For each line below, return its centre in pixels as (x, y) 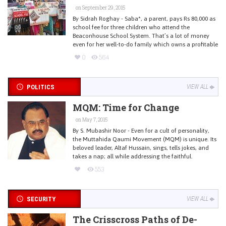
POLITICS (40, 87)
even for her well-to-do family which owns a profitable (145, 44)
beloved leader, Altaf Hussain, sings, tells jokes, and (141, 148)
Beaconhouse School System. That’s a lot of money (141, 36)
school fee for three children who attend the (131, 27)
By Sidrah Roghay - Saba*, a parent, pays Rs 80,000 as (144, 18)
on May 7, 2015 (91, 120)
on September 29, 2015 (100, 8)
